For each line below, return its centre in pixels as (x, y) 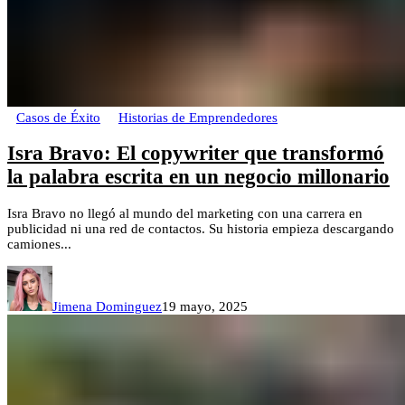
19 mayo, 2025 (205, 307)
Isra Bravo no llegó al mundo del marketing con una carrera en (185, 214)
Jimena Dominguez (107, 307)
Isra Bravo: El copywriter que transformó (196, 154)
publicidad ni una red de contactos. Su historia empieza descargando (201, 229)
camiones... (39, 245)
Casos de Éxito (58, 117)
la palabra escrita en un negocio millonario (198, 177)
